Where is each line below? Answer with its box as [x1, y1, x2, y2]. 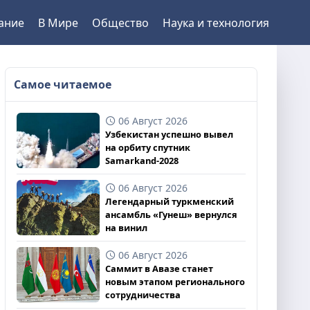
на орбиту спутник [104, 141, 190, 154]
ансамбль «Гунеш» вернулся [104, 208, 237, 221]
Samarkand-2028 [104, 154, 179, 167]
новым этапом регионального [104, 275, 245, 288]
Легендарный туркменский [104, 195, 234, 208]
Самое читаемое [13, 77, 111, 92]
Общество [91, 15, 149, 30]
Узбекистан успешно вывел [104, 128, 233, 140]
